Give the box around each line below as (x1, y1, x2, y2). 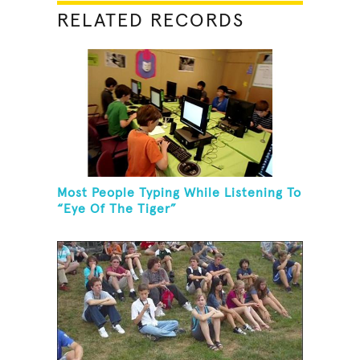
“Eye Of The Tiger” (57, 202, 178, 216)
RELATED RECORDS (57, 10, 245, 31)
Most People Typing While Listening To (57, 186, 302, 200)
